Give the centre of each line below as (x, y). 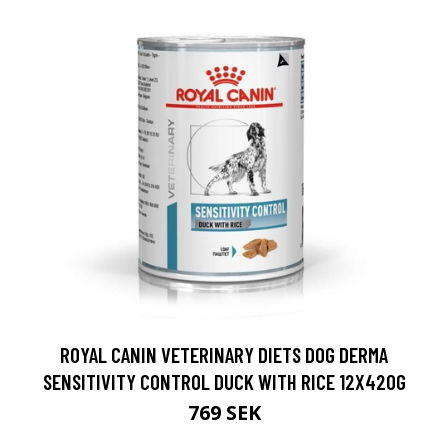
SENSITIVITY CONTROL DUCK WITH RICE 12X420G (224, 381)
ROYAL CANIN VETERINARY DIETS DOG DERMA (224, 354)
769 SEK (224, 412)
